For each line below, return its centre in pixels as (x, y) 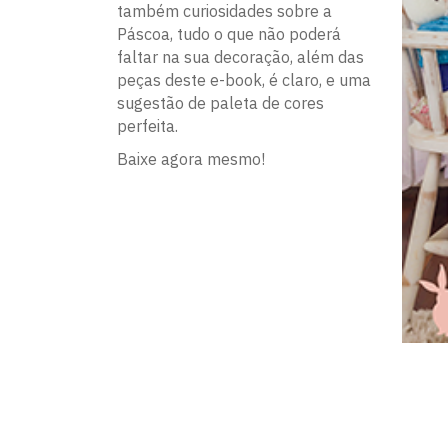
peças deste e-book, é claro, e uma (244, 80)
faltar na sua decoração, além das (240, 57)
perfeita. (147, 126)
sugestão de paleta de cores (220, 103)
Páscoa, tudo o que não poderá (229, 34)
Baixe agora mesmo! (191, 159)
